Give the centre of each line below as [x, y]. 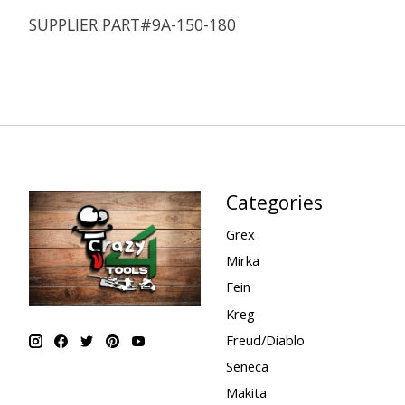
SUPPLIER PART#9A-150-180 [132, 25]
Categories [274, 202]
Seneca [247, 366]
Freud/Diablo [265, 339]
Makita [246, 392]
